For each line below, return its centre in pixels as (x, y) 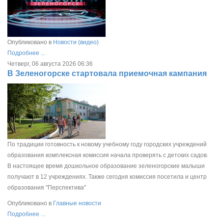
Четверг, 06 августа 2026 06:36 (50, 64)
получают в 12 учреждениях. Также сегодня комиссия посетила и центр (107, 177)
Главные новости (77, 203)
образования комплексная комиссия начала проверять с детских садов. (108, 155)
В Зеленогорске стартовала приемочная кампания (107, 73)
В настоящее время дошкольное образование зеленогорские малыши (106, 166)
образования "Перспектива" (47, 187)
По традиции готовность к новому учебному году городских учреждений (107, 144)
